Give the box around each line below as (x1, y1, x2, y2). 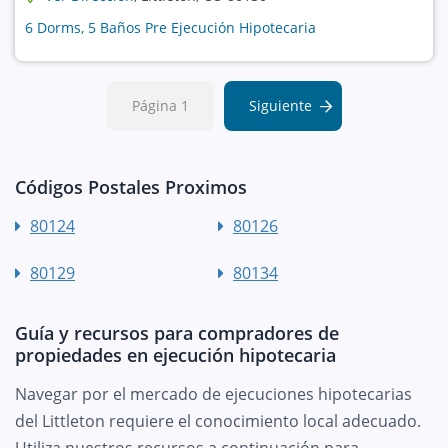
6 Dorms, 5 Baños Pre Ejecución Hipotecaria (25, 17, 316, 37)
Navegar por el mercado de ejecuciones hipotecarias (15, 382, 412, 405)
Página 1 (131, 95, 189, 115)
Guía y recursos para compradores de (15, 320, 339, 345)
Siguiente (248, 95, 312, 115)
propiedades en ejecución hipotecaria (15, 342, 336, 367)
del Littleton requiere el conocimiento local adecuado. (15, 409, 421, 432)
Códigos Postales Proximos (15, 174, 247, 199)
